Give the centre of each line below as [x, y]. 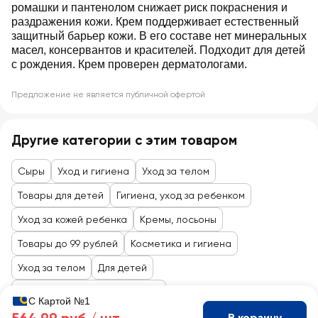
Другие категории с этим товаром [124, 140]
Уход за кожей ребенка [72, 219]
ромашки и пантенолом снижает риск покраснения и [149, 7]
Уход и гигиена [93, 171]
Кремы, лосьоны [178, 219]
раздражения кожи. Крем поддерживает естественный [155, 22]
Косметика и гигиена [181, 243]
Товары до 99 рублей [68, 243]
